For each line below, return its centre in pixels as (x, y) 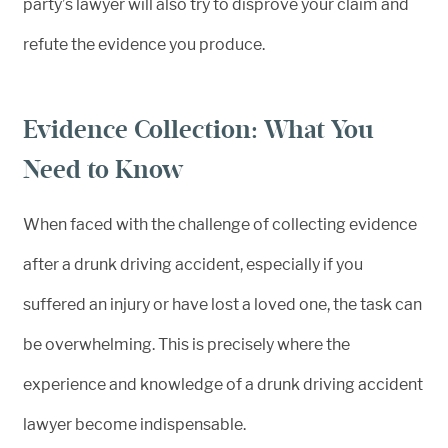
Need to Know (103, 170)
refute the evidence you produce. (144, 45)
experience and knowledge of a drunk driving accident (223, 385)
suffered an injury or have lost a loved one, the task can (222, 305)
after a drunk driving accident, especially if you (193, 265)
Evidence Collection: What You (198, 130)
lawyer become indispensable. (134, 425)
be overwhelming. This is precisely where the (186, 345)
